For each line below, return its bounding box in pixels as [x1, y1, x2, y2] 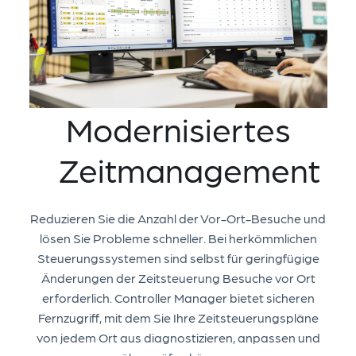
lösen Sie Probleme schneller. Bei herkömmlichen [39, 230, 317, 246]
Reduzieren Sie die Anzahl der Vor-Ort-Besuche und [30, 211, 326, 226]
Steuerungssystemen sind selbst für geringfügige [37, 250, 319, 266]
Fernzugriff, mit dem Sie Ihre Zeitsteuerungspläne [37, 310, 319, 326]
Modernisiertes [65, 108, 291, 149]
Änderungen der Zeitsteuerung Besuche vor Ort [41, 270, 315, 286]
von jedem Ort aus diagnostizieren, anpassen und [36, 330, 320, 346]
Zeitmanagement [59, 149, 320, 189]
